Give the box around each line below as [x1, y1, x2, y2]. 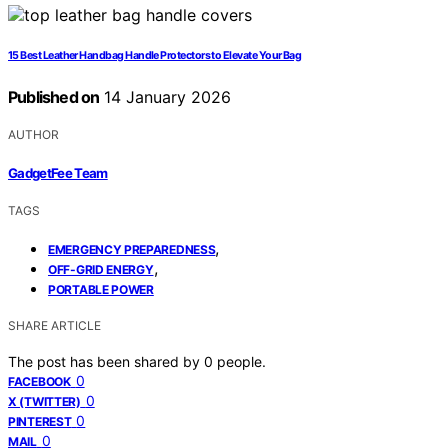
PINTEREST [8, 413, 72, 429]
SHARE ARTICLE [8, 317, 101, 333]
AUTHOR [8, 127, 59, 143]
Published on [8, 87, 100, 108]
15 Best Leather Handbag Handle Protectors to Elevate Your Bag [8, 49, 302, 63]
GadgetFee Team [8, 164, 108, 181]
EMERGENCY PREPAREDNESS [48, 241, 216, 257]
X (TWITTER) [8, 393, 81, 409]
